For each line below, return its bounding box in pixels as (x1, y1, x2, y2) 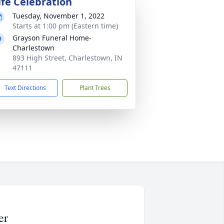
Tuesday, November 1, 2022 (12, 11, 104, 20)
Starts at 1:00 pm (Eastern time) (12, 21, 118, 30)
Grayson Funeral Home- (12, 33, 91, 42)
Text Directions (4, 83, 46, 92)
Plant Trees (79, 83, 110, 92)
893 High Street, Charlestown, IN (12, 53, 122, 62)
